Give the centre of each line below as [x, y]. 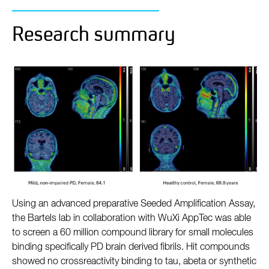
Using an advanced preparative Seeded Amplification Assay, [134, 204]
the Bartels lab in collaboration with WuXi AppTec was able [131, 219]
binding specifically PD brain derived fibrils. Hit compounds [131, 248]
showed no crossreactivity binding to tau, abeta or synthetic [134, 262]
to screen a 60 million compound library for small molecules [133, 233]
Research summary [94, 34]
